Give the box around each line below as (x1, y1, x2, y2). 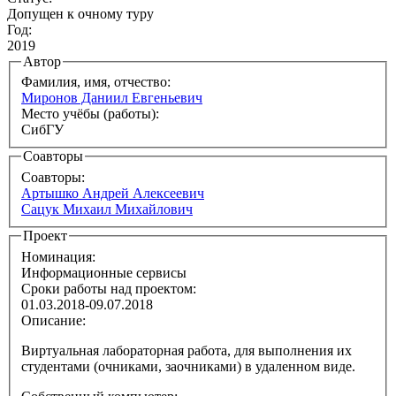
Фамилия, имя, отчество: (21, 74, 171, 90)
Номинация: (21, 248, 99, 264)
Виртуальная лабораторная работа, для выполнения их (21, 342, 352, 358)
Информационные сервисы (21, 264, 187, 280)
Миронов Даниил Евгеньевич (21, 90, 202, 106)
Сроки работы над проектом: (21, 280, 200, 296)
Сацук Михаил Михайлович (21, 202, 193, 217)
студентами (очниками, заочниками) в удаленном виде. (21, 358, 355, 374)
